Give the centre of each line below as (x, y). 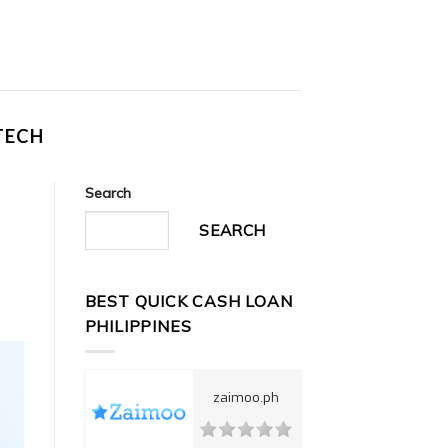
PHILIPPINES (138, 326)
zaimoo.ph (246, 397)
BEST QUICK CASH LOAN (188, 301)
